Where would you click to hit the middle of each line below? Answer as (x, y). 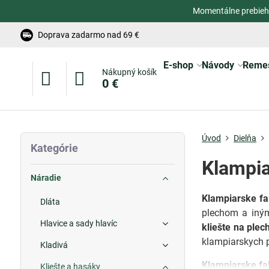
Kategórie (54, 148)
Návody (218, 65)
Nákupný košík (129, 72)
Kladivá (54, 245)
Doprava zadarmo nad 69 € (88, 35)
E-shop (178, 65)
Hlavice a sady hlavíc (78, 223)
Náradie (46, 178)
